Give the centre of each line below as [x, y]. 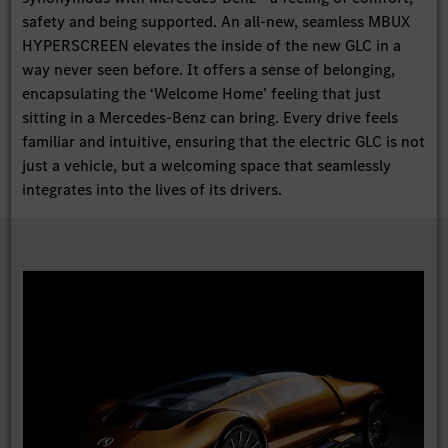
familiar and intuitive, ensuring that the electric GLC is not [224, 142]
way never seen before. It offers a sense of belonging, [209, 70]
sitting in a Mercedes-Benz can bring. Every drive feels [210, 118]
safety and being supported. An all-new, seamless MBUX [216, 22]
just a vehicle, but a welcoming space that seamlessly [207, 166]
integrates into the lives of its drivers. [152, 190]
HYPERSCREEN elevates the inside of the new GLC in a [212, 46]
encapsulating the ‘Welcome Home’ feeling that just [202, 94]
